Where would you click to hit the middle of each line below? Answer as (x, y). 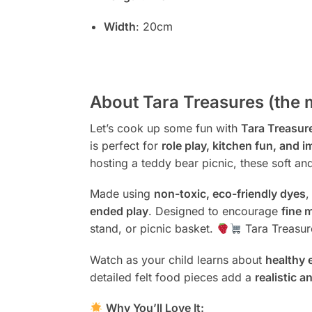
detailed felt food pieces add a (172, 277)
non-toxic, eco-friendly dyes (229, 194)
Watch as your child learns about (177, 259)
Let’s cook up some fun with (165, 128)
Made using (122, 194)
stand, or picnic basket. (153, 229)
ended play (119, 211)
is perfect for (125, 145)
